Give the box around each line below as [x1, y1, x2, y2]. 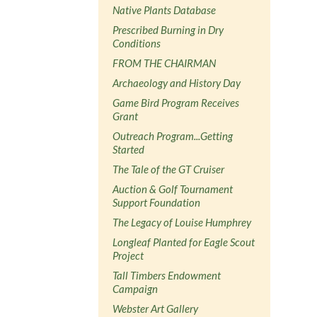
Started [113, 142, 145, 156]
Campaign [113, 282, 158, 295]
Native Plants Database [113, 3, 217, 16]
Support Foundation [113, 195, 201, 209]
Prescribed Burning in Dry [113, 23, 224, 36]
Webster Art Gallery [113, 301, 199, 315]
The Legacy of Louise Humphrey [113, 215, 252, 229]
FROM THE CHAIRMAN [113, 56, 217, 69]
